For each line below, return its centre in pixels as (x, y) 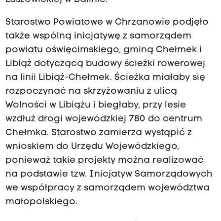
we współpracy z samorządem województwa (107, 188)
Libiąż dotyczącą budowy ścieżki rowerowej (105, 64)
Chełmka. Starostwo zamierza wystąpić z (98, 133)
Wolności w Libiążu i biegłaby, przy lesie (95, 106)
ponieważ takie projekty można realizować (104, 161)
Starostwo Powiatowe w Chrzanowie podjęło (107, 23)
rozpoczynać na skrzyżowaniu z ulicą (91, 92)
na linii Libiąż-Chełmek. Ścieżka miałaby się (105, 78)
